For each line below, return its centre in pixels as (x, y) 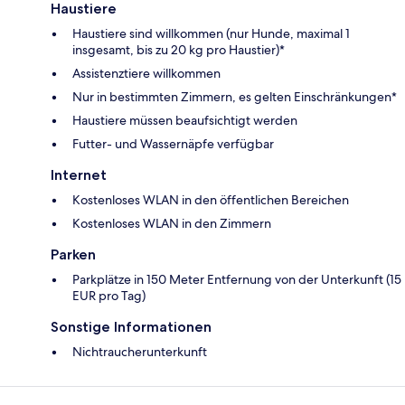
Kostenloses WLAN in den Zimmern (172, 224)
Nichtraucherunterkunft (140, 352)
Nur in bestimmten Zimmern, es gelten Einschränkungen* (235, 97)
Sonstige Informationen (131, 327)
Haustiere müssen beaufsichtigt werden (185, 121)
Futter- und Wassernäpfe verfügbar (173, 144)
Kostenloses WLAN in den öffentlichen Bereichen (211, 200)
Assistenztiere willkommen (146, 74)
